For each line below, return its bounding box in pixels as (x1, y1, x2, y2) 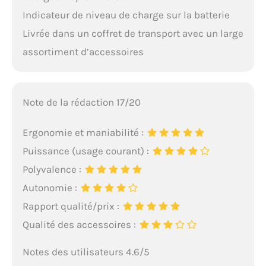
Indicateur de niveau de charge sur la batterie (22, 8, 230, 21)
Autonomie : (22, 181, 80, 194)
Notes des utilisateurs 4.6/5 (22, 245, 150, 258)
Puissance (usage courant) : (22, 144, 151, 157)
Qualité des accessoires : (22, 218, 138, 230)
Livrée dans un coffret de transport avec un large (22, 27, 243, 39)
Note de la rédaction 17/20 (22, 96, 141, 108)
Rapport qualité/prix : (22, 199, 122, 212)
